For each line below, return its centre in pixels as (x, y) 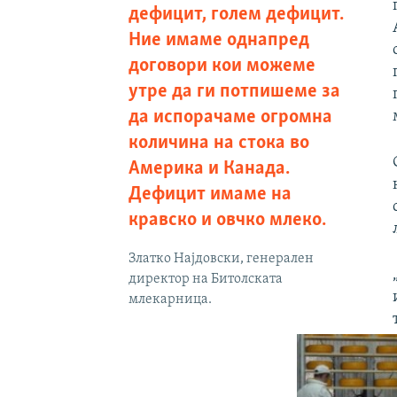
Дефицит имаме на (210, 194)
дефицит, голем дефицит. (236, 14)
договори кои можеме (222, 66)
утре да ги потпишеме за (234, 91)
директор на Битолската (205, 279)
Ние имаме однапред (218, 40)
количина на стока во (218, 143)
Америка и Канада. (209, 168)
